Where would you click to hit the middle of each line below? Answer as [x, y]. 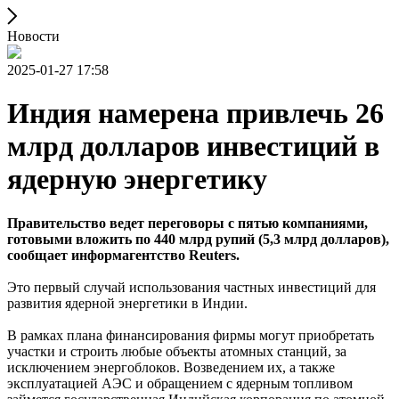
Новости [33, 36]
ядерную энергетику [137, 179]
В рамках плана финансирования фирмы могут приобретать [191, 335]
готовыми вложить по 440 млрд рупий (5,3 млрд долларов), [198, 239]
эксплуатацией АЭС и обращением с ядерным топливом [180, 383]
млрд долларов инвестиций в [193, 147]
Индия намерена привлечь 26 [195, 114]
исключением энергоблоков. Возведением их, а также [171, 367]
